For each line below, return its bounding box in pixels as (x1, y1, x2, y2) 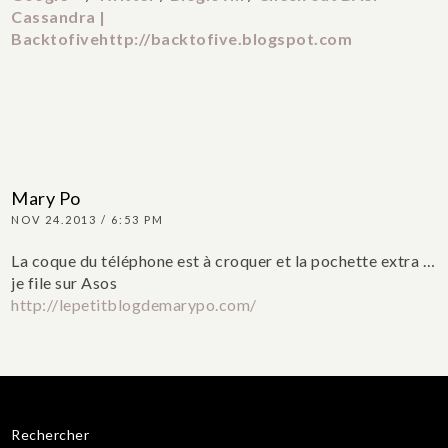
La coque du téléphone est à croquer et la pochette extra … (11, 251, 436, 271)
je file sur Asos (11, 273, 118, 293)
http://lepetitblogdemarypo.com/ (11, 295, 257, 315)
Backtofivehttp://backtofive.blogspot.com (11, 29, 353, 49)
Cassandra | (11, 7, 106, 27)
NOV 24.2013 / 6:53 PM (11, 213, 165, 227)
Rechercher (11, 426, 90, 444)
